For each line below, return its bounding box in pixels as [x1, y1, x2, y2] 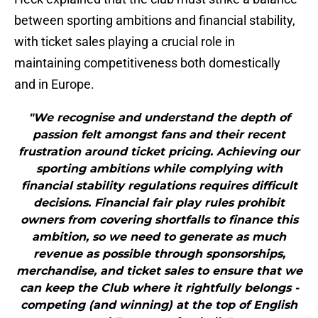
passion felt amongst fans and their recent [33, 128, 285, 142]
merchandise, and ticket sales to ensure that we [16, 264, 302, 278]
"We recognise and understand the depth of [28, 111, 290, 125]
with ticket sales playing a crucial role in [14, 34, 235, 50]
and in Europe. [14, 77, 94, 92]
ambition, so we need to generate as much [32, 230, 286, 244]
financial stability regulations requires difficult [21, 179, 297, 193]
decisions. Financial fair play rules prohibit [33, 196, 285, 210]
